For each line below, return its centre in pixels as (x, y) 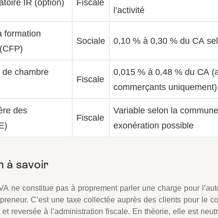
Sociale (91, 41)
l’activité (129, 10)
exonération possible (154, 125)
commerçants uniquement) (165, 87)
